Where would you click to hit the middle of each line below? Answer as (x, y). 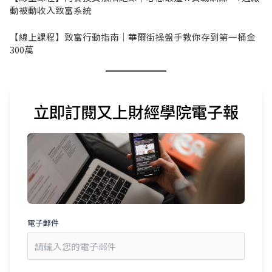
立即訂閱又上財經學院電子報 (136, 111)
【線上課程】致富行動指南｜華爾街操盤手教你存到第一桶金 (132, 37)
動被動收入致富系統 (50, 10)
